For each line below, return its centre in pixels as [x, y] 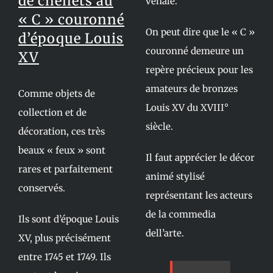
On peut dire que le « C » [200, 32]
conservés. [41, 188]
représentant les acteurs [199, 196]
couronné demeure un [195, 51]
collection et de [52, 113]
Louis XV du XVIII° [187, 108]
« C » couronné [71, 20]
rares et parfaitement [65, 169]
